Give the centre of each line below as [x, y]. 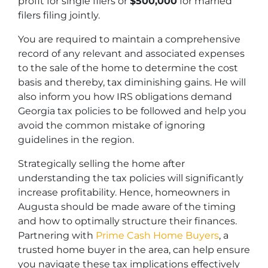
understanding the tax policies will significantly [131, 178]
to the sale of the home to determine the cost [128, 68]
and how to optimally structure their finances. [127, 221]
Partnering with [57, 235]
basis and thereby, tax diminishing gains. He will [132, 82]
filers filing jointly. [59, 15]
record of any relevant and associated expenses [131, 54]
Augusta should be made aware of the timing [127, 207]
